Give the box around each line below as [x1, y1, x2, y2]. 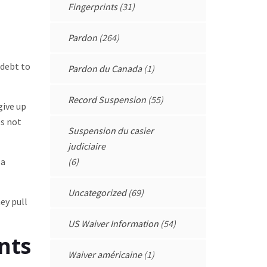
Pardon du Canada [67, 62, 142, 74]
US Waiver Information [67, 217, 159, 229]
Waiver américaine [67, 248, 142, 260]
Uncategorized [67, 186, 126, 198]
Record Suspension [67, 93, 146, 105]
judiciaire [67, 139, 105, 152]
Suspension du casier [67, 124, 154, 136]
